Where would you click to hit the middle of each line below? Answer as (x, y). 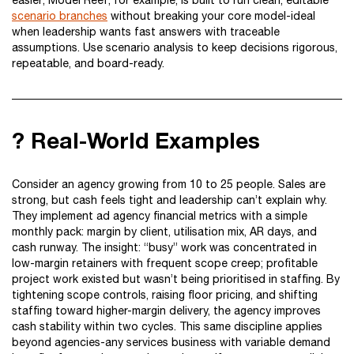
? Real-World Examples (136, 140)
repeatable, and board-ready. (88, 63)
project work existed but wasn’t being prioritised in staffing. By (176, 279)
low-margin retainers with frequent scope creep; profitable (165, 263)
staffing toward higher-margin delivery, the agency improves (166, 311)
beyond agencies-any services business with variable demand (171, 342)
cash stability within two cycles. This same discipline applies (167, 326)
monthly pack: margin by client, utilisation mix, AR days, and (164, 232)
